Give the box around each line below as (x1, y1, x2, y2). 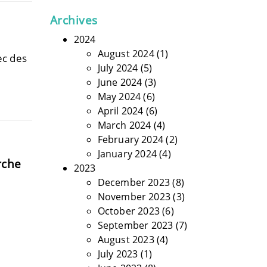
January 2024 (97, 147, 157, 160)
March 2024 (97, 119, 151, 132)
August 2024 (97, 47, 154, 60)
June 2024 (97, 76, 142, 89)
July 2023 (97, 247, 138, 260)
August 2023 (97, 233, 154, 246)
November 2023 (97, 190, 171, 203)
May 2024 (97, 90, 141, 103)
